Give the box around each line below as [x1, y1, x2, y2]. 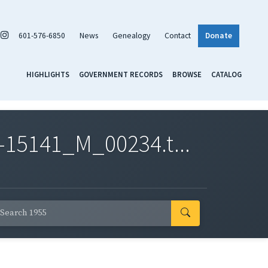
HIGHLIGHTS [26, 69, 69, 79]
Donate [205, 30, 232, 41]
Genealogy [112, 30, 150, 41]
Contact [165, 30, 191, 41]
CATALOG [211, 69, 242, 79]
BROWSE [172, 69, 202, 79]
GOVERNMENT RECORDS [79, 69, 163, 79]
